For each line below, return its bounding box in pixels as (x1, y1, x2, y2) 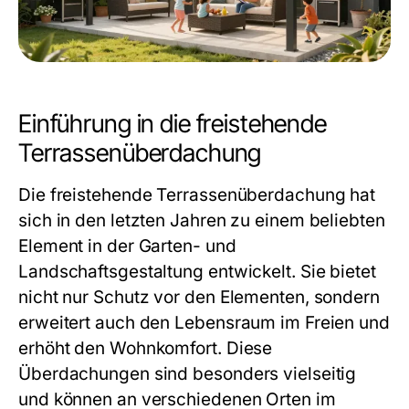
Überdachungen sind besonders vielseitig (18, 363, 357, 384)
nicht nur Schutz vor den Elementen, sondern (18, 287, 380, 308)
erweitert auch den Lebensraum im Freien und (18, 312, 390, 333)
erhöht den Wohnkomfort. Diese (18, 338, 273, 359)
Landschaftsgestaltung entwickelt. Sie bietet (18, 261, 376, 282)
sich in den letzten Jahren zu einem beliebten (18, 210, 385, 231)
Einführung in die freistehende (18, 109, 327, 139)
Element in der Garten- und (18, 236, 236, 257)
